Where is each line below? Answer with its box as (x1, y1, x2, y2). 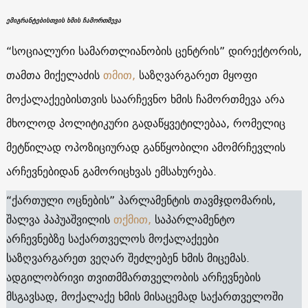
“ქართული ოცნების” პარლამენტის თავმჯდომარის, (5, 190, 276, 210)
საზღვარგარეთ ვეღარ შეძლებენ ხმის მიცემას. (5, 247, 250, 267)
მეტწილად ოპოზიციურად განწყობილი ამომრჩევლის (5, 137, 285, 157)
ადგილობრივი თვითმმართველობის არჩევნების (5, 267, 261, 287)
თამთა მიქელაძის (5, 65, 103, 85)
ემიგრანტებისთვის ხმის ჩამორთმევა (5, 14, 121, 25)
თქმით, (113, 209, 151, 229)
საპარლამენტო (151, 209, 235, 229)
